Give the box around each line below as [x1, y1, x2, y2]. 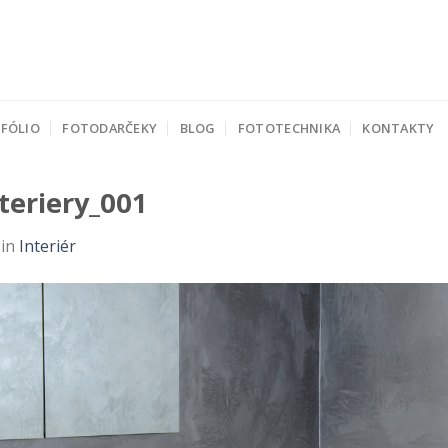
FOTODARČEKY [62, 118, 158, 137]
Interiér [19, 234, 76, 257]
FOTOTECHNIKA [237, 118, 341, 137]
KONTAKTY [362, 118, 435, 137]
